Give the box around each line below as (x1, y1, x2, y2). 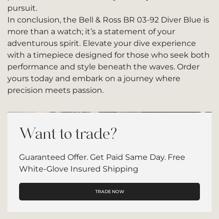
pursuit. (7, 3, 37, 13)
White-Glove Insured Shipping (19, 164, 138, 174)
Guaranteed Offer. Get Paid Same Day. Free (19, 153, 185, 162)
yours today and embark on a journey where (7, 74, 180, 83)
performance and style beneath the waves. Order (7, 62, 199, 71)
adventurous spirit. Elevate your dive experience (7, 39, 196, 48)
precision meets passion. (7, 86, 104, 95)
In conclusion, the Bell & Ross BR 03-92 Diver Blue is (7, 15, 209, 24)
